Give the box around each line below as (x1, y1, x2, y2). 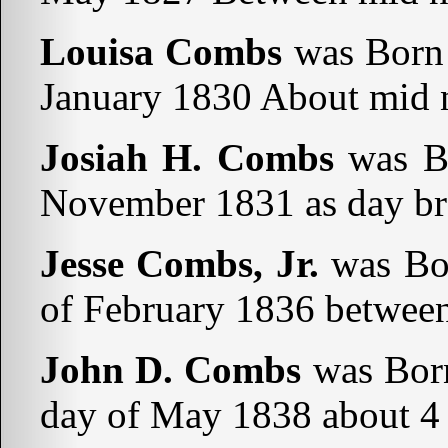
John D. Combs (40, 348, 302, 392)
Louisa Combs (40, 30, 283, 74)
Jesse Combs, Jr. (40, 242, 319, 286)
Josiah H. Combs (40, 136, 334, 180)
